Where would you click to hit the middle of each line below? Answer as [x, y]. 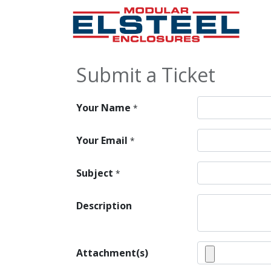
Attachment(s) [112, 253]
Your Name [103, 108]
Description [104, 206]
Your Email [102, 140]
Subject [95, 173]
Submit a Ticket [146, 75]
